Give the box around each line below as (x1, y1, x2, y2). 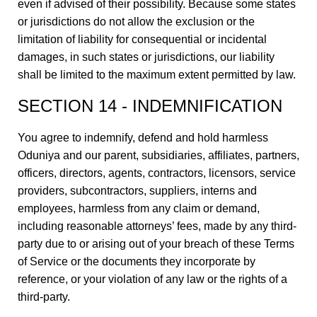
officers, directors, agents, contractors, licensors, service (18, 167, 296, 179)
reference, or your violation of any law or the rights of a (18, 273, 287, 285)
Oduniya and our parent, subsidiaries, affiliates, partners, (18, 149, 299, 161)
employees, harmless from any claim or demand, (18, 202, 260, 214)
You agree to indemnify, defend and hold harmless (18, 132, 268, 144)
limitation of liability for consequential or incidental (18, 33, 267, 45)
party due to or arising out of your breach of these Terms (18, 238, 294, 250)
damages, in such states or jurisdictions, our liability (18, 51, 275, 63)
